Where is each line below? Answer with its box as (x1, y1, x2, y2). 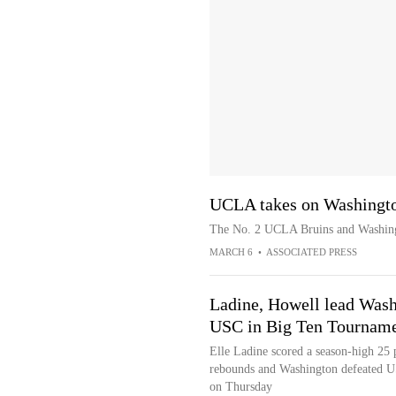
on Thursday (209, 380, 272, 393)
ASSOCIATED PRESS (265, 247, 357, 257)
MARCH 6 (209, 247, 253, 257)
